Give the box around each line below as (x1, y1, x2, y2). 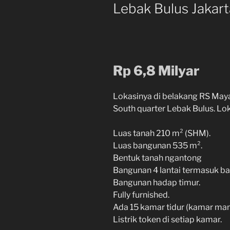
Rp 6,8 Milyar (113, 63, 199, 79)
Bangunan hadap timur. (113, 177, 200, 187)
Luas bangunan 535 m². (113, 140, 202, 150)
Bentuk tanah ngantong (113, 152, 202, 163)
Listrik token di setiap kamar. (113, 214, 222, 224)
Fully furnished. (113, 189, 169, 200)
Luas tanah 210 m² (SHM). (113, 128, 210, 138)
